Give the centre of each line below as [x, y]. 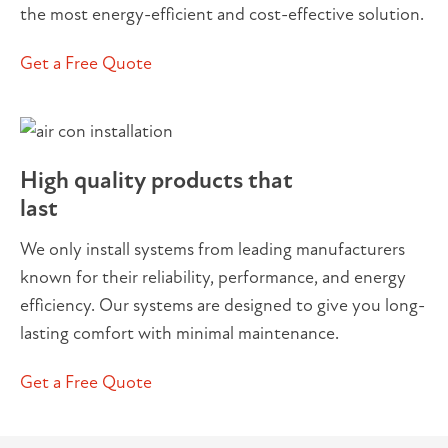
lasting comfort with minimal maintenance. [179, 333]
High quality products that [159, 180]
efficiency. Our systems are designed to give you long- [222, 305]
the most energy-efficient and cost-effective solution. [222, 14]
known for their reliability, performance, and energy [213, 277]
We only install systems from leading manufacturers [212, 249]
